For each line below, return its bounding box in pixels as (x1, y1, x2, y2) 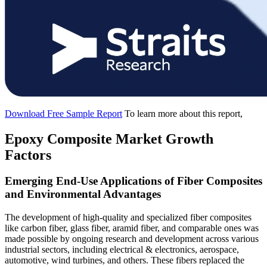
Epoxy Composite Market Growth (5, 131, 213, 147)
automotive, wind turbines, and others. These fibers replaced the (5, 255, 244, 266)
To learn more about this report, (125, 108, 243, 119)
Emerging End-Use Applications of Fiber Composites (5, 175, 262, 188)
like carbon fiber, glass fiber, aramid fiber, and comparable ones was (5, 223, 259, 234)
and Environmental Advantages (5, 188, 161, 201)
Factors (5, 147, 51, 163)
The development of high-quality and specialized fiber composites (5, 212, 252, 223)
